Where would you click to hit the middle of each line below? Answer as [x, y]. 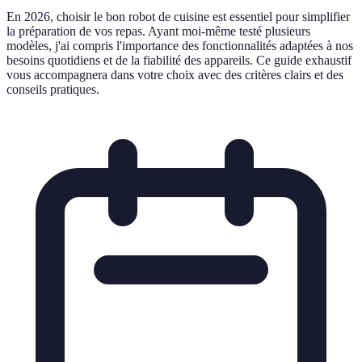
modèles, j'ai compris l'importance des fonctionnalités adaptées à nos [180, 45]
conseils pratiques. [53, 89]
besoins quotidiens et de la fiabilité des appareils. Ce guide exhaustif [179, 60]
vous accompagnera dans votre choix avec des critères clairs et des [175, 74]
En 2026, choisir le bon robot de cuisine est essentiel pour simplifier [178, 16]
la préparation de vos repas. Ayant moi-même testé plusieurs [158, 31]
